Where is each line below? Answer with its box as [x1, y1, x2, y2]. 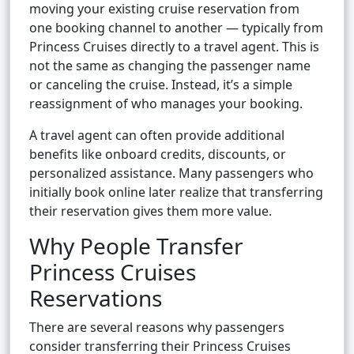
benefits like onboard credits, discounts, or [29, 145, 286, 164]
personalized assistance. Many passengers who [29, 164, 314, 183]
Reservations [29, 283, 162, 314]
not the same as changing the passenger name [29, 57, 311, 75]
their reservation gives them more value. [29, 202, 272, 220]
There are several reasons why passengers [29, 318, 284, 337]
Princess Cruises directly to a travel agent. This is [29, 38, 319, 56]
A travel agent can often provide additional [29, 126, 284, 145]
